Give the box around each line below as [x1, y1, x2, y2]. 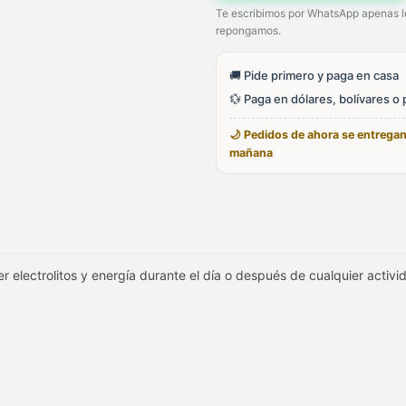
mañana [229, 146, 273, 159]
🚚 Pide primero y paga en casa [229, 68, 399, 82]
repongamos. [216, 24, 281, 37]
